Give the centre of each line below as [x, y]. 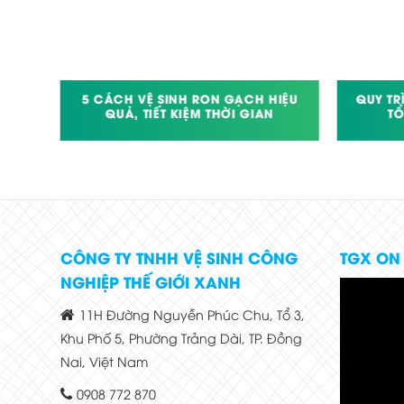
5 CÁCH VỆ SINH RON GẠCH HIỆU [190, 99]
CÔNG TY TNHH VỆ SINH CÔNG [179, 257]
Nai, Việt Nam [104, 361]
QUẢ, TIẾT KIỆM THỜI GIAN [190, 113]
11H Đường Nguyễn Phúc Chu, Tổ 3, [192, 314]
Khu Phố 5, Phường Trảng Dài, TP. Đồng [181, 337]
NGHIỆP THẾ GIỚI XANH [151, 282]
